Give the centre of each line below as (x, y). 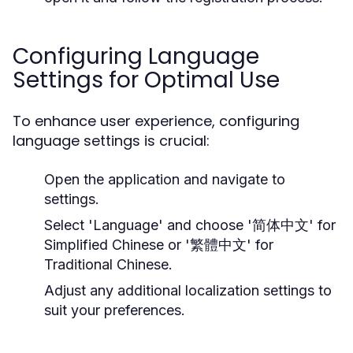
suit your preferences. (115, 310)
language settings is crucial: (111, 141)
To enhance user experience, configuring (156, 121)
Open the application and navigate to (165, 179)
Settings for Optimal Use (146, 80)
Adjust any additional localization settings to (188, 290)
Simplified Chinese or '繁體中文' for (159, 245)
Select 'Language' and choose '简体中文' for (190, 225)
